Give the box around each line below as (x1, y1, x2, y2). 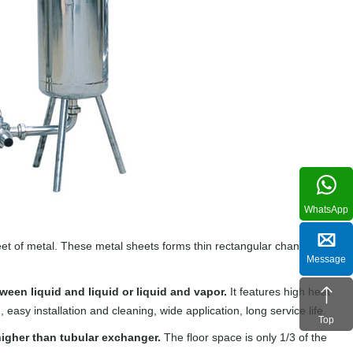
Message (307, 254, 346, 266)
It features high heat (229, 285, 330, 298)
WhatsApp (304, 203, 348, 215)
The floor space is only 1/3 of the (160, 331, 327, 344)
